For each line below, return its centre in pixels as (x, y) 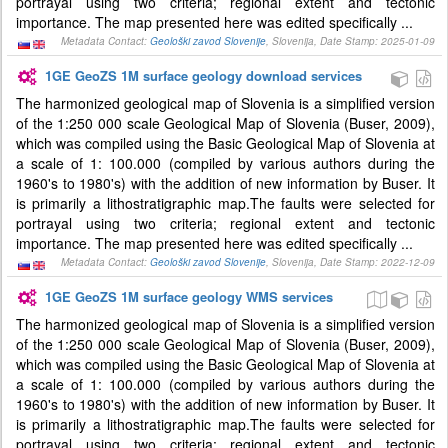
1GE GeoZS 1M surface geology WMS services (189, 296)
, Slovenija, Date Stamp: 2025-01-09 (350, 41)
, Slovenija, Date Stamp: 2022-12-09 (350, 262)
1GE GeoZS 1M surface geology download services (204, 75)
